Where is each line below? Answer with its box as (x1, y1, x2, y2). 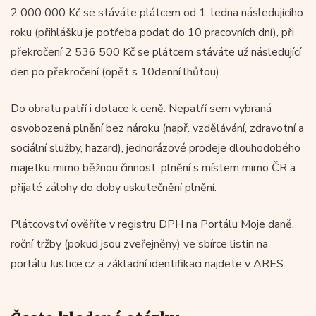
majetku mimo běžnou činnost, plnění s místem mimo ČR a (11, 159, 296, 176)
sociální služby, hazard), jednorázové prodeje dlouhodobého (11, 140, 300, 156)
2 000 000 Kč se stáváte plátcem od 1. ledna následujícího (11, 4, 303, 20)
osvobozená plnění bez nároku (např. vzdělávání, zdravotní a (11, 120, 304, 136)
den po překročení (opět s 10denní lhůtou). (11, 63, 221, 80)
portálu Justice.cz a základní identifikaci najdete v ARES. (11, 255, 286, 272)
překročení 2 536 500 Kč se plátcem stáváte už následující (11, 44, 301, 60)
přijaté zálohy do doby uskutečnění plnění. (11, 179, 217, 195)
